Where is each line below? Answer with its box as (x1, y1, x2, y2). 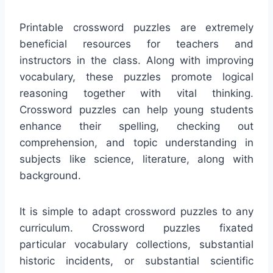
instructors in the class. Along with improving (19, 54, 253, 67)
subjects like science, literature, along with (19, 153, 253, 166)
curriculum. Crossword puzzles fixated (19, 222, 253, 235)
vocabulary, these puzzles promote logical (19, 71, 253, 83)
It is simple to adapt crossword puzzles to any (19, 205, 253, 218)
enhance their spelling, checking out (19, 120, 253, 133)
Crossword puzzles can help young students (19, 104, 253, 116)
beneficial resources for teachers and (19, 38, 253, 51)
